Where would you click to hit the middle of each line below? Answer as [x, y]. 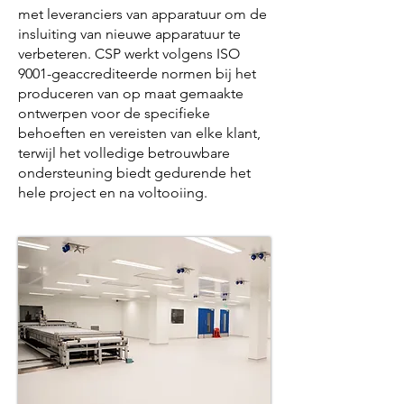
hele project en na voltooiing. [113, 193]
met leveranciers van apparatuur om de [142, 14]
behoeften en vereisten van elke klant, [139, 133]
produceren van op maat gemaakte [131, 93]
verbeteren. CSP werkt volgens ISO [129, 54]
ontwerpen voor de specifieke [114, 113]
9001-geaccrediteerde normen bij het [137, 73]
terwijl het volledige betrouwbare [124, 153]
